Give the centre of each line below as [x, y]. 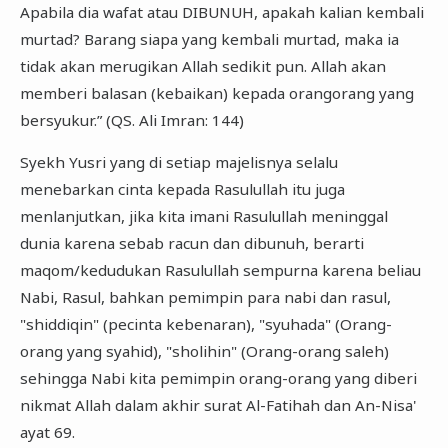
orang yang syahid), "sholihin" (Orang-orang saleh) [204, 351]
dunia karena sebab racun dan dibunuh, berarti [191, 243]
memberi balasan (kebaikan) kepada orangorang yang [216, 92]
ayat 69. [47, 432]
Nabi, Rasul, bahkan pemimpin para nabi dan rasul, [205, 297]
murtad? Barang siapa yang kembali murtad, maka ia [209, 38]
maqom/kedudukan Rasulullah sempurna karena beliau [220, 270]
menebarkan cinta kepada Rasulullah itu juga [182, 189]
